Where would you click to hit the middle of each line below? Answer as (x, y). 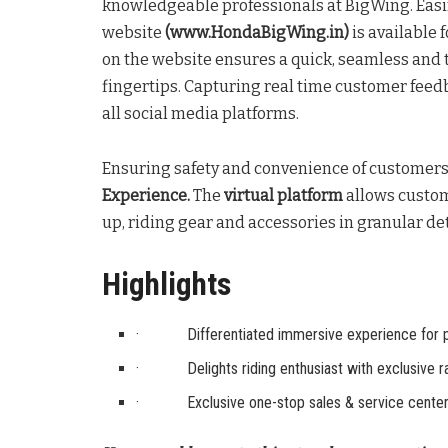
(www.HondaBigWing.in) (257, 33)
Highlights (166, 285)
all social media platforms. (200, 114)
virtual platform (283, 196)
